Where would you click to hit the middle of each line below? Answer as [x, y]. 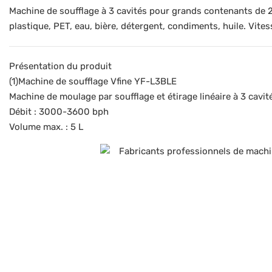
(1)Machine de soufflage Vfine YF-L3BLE [93, 81]
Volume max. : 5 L [46, 127]
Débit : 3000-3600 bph [59, 111]
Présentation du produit [60, 66]
